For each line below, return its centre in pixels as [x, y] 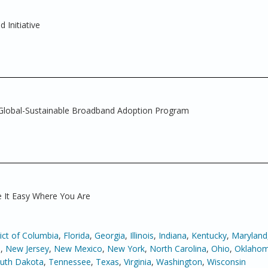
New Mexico [78, 249]
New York [126, 249]
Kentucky [209, 235]
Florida [77, 235]
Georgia [110, 235]
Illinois [142, 235]
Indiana [173, 235]
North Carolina [178, 249]
